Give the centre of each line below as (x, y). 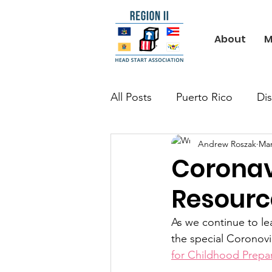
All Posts (131, 97)
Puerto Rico (204, 97)
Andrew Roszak (227, 144)
